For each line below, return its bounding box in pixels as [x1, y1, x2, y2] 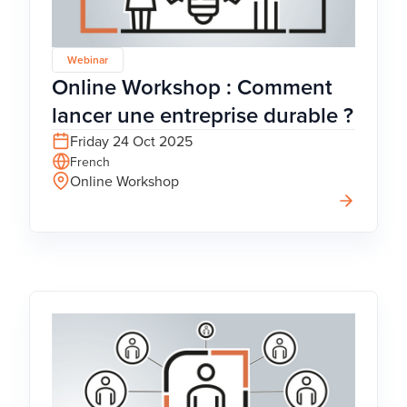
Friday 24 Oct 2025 [70, 130, 193, 151]
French [70, 152, 110, 171]
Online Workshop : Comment [52, 70, 333, 103]
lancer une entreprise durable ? [52, 98, 353, 131]
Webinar [67, 51, 108, 67]
